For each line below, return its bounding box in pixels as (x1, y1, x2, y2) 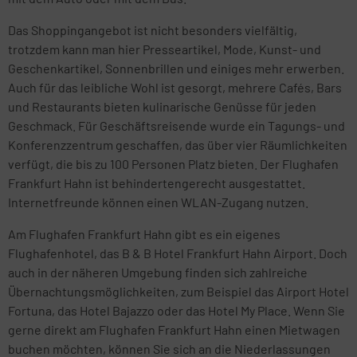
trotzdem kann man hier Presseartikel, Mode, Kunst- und (8, 41, 321, 57)
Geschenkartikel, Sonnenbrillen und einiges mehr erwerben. (8, 61, 344, 76)
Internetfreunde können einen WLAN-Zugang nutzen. (8, 194, 308, 210)
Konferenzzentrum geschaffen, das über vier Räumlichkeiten (8, 137, 347, 152)
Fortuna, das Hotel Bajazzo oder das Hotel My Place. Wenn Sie (8, 303, 345, 318)
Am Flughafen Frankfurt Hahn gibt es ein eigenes (8, 226, 280, 241)
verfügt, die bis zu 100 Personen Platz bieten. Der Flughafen (8, 156, 339, 171)
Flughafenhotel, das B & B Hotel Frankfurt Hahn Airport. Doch (8, 245, 347, 261)
